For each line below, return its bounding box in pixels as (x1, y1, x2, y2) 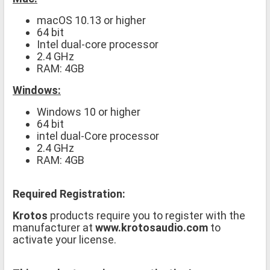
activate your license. (13, 233, 116, 246)
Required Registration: (13, 187, 125, 200)
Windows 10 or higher (37, 105, 140, 118)
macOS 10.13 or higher (37, 13, 146, 27)
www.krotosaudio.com (95, 221, 208, 234)
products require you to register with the (50, 209, 245, 222)
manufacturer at (13, 221, 95, 234)
